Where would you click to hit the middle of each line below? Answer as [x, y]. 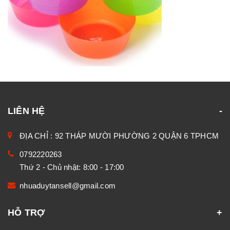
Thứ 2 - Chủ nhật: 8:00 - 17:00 [72, 167]
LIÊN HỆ [26, 111]
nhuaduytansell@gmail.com [68, 185]
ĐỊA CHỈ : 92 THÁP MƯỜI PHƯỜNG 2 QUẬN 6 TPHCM [119, 136]
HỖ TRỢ [26, 212]
